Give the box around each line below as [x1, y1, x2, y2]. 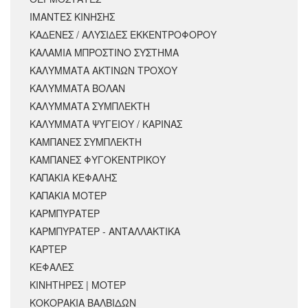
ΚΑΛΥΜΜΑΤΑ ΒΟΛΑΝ [30, 81, 125, 96]
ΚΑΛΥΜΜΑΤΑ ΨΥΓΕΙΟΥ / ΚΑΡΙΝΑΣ [30, 117, 182, 131]
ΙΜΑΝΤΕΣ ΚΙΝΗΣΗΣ [30, 10, 115, 24]
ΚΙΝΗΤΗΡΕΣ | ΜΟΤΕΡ [30, 278, 126, 292]
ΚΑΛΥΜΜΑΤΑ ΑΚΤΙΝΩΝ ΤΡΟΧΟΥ [30, 63, 177, 78]
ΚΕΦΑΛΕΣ [30, 260, 74, 274]
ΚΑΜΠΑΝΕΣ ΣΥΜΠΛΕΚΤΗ [30, 135, 142, 149]
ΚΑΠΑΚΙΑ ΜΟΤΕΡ [30, 188, 107, 203]
